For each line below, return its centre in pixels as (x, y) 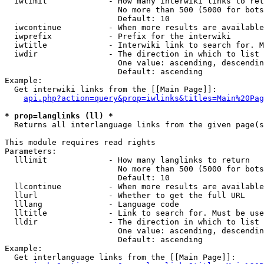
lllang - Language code (92, 204)
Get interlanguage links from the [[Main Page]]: (120, 257)
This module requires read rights (80, 142)
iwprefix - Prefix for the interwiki (118, 36)
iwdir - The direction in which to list (132, 54)
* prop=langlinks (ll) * (59, 116)
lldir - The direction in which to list (132, 222)
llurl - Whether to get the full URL (125, 195)
